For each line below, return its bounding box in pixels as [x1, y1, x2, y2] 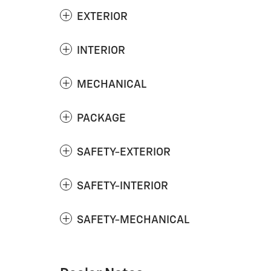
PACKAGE [77, 113, 126, 124]
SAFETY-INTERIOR [77, 180, 168, 192]
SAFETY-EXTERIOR [77, 146, 171, 158]
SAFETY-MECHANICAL [77, 214, 189, 226]
